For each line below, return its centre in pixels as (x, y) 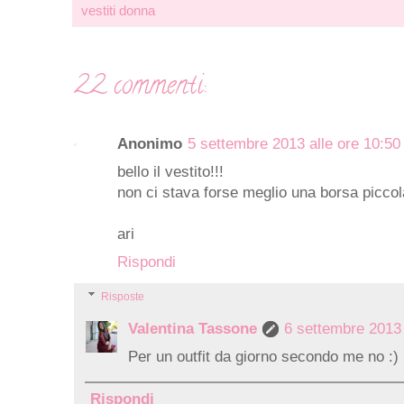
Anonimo (150, 143)
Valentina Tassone (193, 328)
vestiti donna (118, 10)
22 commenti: (140, 87)
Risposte (123, 296)
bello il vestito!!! (170, 171)
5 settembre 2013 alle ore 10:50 (294, 143)
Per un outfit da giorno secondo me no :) (263, 356)
